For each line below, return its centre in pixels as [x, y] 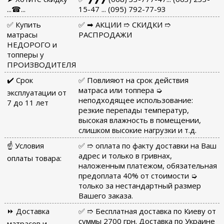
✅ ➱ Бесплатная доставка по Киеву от [147, 211]
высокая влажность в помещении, [139, 120]
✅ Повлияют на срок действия [133, 80]
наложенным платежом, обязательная [147, 165]
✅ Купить [24, 24]
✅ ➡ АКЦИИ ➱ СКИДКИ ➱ [124, 24]
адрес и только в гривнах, [125, 155]
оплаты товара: [34, 158]
